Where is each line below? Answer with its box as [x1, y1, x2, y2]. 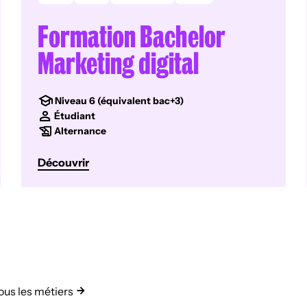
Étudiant [54, 110, 96, 122]
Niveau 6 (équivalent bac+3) [55, 95, 184, 107]
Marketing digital [38, 45, 199, 79]
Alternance [54, 125, 107, 137]
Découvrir [38, 156, 90, 169]
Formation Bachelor [38, 19, 226, 52]
